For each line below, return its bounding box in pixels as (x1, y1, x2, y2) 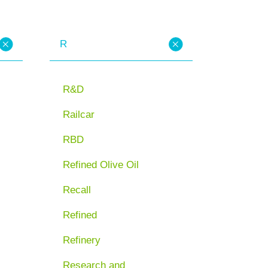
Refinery (63, 234, 101, 246)
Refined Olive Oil (63, 159, 139, 170)
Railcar (63, 108, 95, 120)
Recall (63, 184, 92, 196)
